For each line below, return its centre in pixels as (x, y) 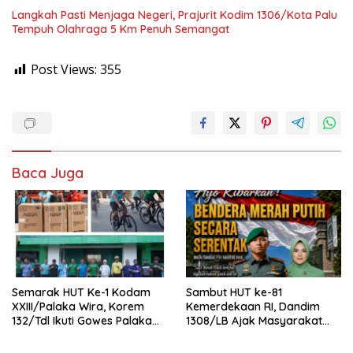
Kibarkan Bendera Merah (252, 334)
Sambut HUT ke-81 (234, 292)
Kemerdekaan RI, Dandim (253, 306)
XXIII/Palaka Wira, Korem (78, 306)
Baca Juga (48, 173)
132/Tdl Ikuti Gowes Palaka (82, 320)
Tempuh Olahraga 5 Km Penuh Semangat (121, 29)
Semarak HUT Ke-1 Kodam (82, 292)
